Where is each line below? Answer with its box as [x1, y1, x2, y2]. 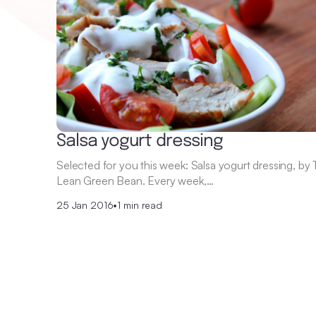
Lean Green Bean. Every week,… [56, 173, 214, 188]
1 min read [117, 198, 162, 211]
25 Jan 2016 [56, 198, 114, 211]
